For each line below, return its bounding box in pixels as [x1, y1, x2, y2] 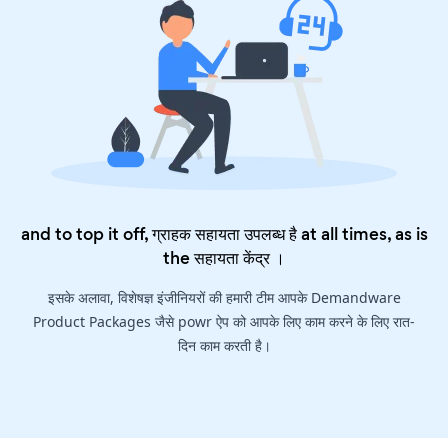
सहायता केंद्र [194, 245, 270, 270]
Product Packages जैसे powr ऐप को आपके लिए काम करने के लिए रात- [33, 311, 415, 331]
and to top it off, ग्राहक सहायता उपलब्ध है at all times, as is [20, 221, 428, 246]
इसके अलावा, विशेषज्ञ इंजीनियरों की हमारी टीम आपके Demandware [47, 287, 401, 307]
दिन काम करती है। [177, 335, 271, 355]
